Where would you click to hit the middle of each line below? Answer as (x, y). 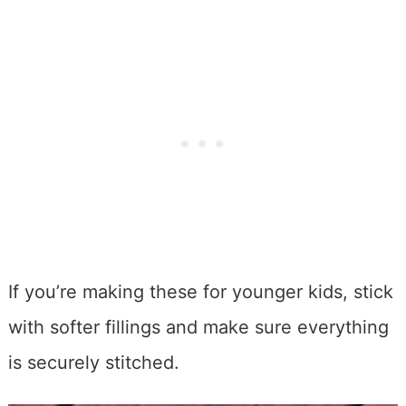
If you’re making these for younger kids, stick (200, 292)
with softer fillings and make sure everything (198, 328)
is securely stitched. (93, 363)
